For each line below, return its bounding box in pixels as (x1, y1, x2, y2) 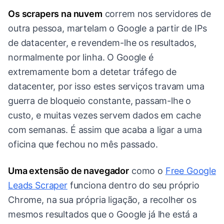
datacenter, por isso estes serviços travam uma (8, 81, 204, 92)
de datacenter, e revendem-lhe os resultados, (8, 37, 196, 48)
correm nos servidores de (102, 8, 211, 19)
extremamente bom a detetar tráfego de (8, 66, 177, 77)
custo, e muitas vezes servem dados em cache (8, 110, 201, 121)
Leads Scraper (8, 180, 67, 191)
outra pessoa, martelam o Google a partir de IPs (8, 23, 207, 34)
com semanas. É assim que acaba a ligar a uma (8, 124, 202, 135)
